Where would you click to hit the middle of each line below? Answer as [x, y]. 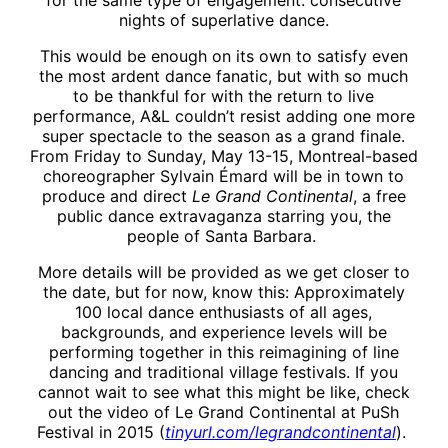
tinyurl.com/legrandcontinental [280, 432]
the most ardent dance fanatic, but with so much [224, 76]
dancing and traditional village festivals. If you [224, 372]
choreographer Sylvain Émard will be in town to [224, 176]
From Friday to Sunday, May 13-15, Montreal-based [223, 156]
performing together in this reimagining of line [223, 352]
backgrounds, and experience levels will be [223, 332]
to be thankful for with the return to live [224, 96]
